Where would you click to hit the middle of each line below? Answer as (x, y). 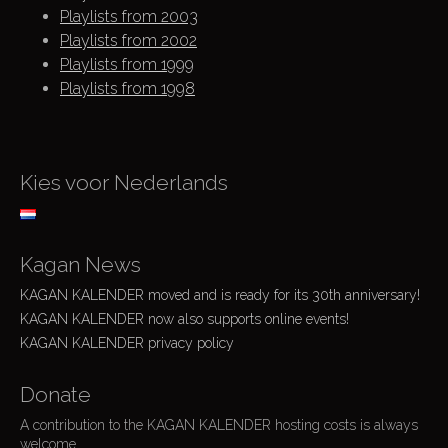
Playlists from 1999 (127, 64)
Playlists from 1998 (127, 88)
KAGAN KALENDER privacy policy (127, 343)
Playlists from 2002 (128, 40)
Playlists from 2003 (129, 16)
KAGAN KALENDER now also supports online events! (184, 319)
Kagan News (80, 264)
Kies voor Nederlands (124, 182)
